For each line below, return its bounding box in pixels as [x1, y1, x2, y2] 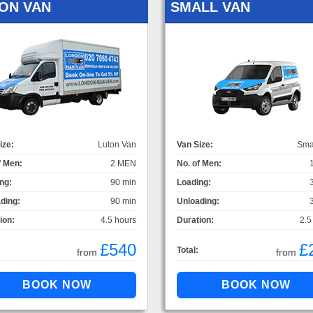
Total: [177, 245, 198, 255]
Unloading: [177, 196, 219, 206]
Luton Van [98, 139, 136, 150]
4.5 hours [101, 214, 136, 225]
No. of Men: [177, 158, 221, 168]
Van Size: [177, 139, 213, 150]
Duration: [177, 214, 214, 225]
